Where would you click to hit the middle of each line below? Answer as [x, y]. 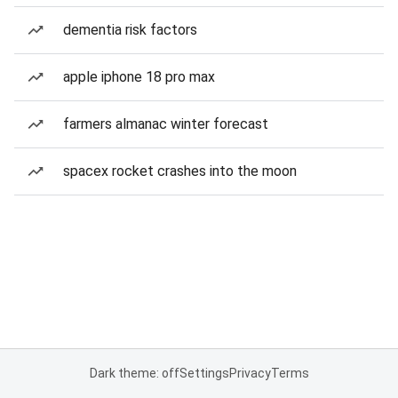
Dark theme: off [134, 373]
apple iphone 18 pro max [139, 77]
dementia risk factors [130, 30]
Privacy [250, 373]
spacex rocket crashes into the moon [180, 171]
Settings [204, 373]
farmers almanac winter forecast [166, 124]
